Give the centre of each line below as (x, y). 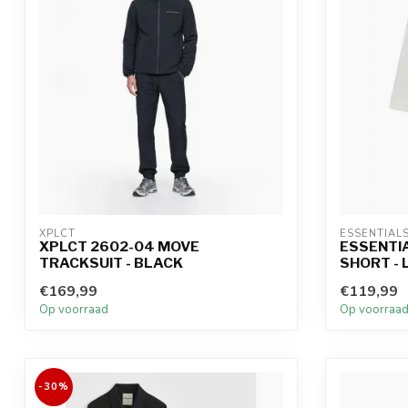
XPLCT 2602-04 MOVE (119, 247)
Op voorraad (74, 310)
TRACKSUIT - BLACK (111, 263)
